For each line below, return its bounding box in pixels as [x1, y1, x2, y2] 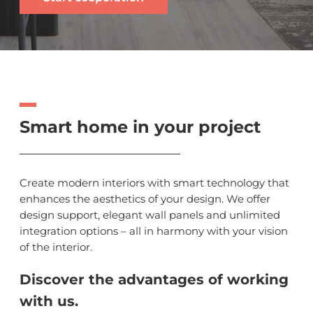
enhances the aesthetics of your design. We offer [20, 191, 270, 205]
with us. [20, 292, 78, 310]
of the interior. [20, 240, 92, 254]
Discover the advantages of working [20, 270, 289, 288]
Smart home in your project [20, 116, 261, 137]
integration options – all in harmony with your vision [20, 224, 288, 238]
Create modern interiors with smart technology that [20, 175, 289, 189]
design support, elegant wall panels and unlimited [20, 208, 280, 221]
